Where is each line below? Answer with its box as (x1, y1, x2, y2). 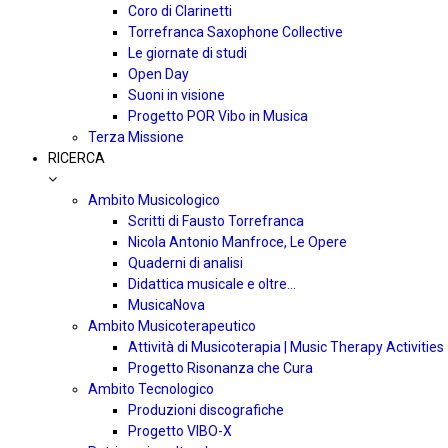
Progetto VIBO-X (128, 423, 232, 439)
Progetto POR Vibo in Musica (128, 108, 308, 124)
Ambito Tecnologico (88, 381, 214, 397)
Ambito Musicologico (88, 192, 220, 208)
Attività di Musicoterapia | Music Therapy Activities (128, 339, 444, 355)
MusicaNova (128, 297, 205, 313)
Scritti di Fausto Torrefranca (128, 213, 304, 229)
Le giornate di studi (128, 45, 247, 61)
